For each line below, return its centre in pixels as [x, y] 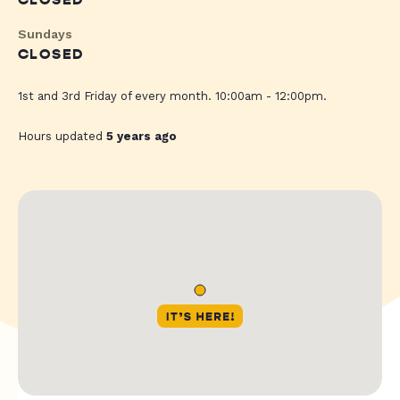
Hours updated [62, 137]
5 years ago [142, 137]
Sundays [45, 34]
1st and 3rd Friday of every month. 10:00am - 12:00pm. [172, 96]
